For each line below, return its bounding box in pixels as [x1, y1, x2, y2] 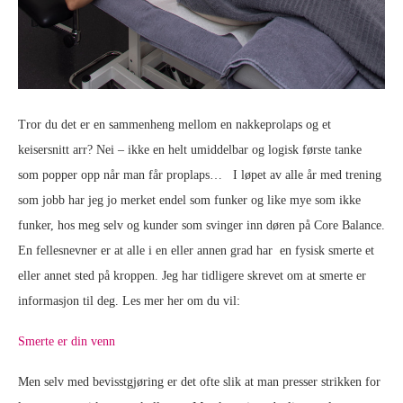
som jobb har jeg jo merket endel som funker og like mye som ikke [18, 193, 361, 207]
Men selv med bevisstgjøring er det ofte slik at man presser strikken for [18, 375, 381, 389]
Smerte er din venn [18, 335, 115, 348]
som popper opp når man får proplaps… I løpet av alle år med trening [18, 168, 381, 182]
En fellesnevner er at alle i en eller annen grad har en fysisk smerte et [18, 244, 374, 257]
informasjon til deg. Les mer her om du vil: [18, 294, 240, 308]
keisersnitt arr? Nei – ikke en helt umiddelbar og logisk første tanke [18, 143, 362, 157]
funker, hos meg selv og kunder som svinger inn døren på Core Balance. [18, 219, 385, 232]
